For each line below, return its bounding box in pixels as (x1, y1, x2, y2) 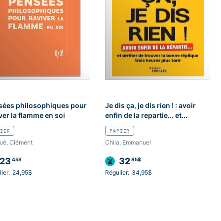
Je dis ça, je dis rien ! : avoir (105, 101, 196, 110)
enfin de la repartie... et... (105, 110, 188, 120)
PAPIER (110, 128, 130, 134)
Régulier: (105, 168, 130, 177)
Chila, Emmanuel (105, 138, 151, 147)
